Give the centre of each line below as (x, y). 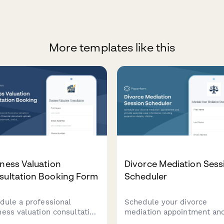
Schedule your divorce (166, 202)
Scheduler (146, 176)
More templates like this (112, 47)
